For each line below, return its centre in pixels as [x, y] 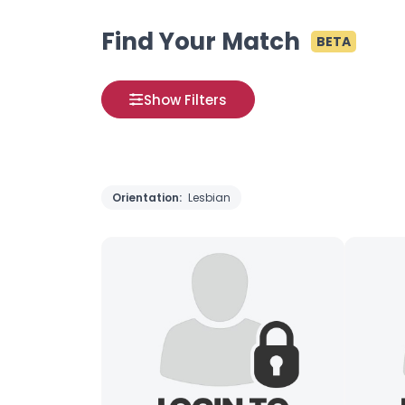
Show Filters [185, 99]
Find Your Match [201, 42]
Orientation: [148, 198]
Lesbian [209, 198]
